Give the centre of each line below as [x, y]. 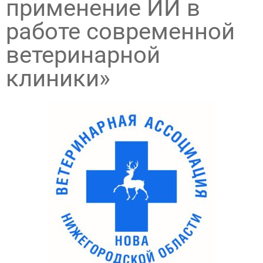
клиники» [58, 78]
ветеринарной [83, 55]
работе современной [120, 31]
